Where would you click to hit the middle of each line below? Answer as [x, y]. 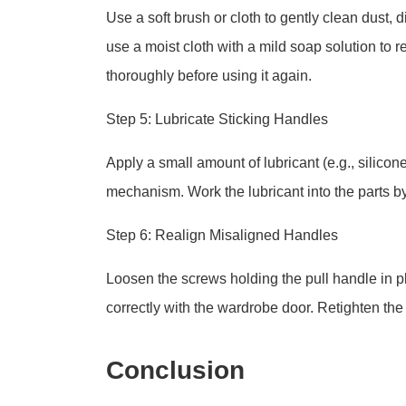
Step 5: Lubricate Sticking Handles [217, 119]
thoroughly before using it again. [209, 76]
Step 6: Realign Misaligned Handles [222, 235]
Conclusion [175, 370]
